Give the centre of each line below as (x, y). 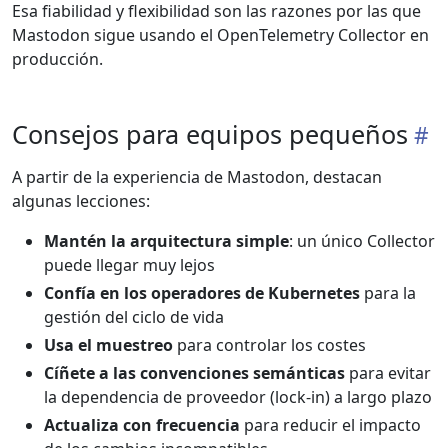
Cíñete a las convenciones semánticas (194, 373)
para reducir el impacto (330, 425)
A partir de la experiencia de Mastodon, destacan (197, 177)
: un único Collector (362, 241)
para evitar (388, 373)
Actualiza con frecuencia (142, 425)
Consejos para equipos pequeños (210, 134)
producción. (57, 59)
